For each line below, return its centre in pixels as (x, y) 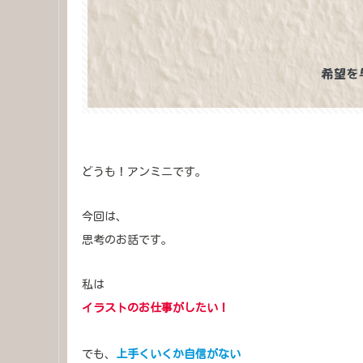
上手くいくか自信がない (178, 354)
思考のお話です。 (127, 240)
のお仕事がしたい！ (178, 307)
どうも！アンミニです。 (144, 172)
